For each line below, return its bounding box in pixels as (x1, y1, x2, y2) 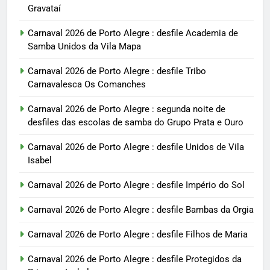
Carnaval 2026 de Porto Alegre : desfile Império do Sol (28, 180, 245, 191)
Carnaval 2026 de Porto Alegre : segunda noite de (28, 104, 225, 115)
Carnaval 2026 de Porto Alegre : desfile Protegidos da (28, 254, 242, 265)
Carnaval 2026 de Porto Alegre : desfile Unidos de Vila (28, 142, 244, 153)
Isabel (28, 155, 52, 166)
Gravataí (28, 3, 61, 14)
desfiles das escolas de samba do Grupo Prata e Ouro (28, 117, 243, 128)
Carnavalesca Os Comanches (28, 79, 146, 90)
